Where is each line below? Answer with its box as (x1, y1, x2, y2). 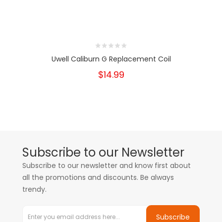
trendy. (22, 184, 47, 194)
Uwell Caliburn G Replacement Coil (51, 54, 171, 64)
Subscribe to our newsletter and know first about (22, 161, 191, 170)
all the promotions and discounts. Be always (22, 172, 174, 182)
